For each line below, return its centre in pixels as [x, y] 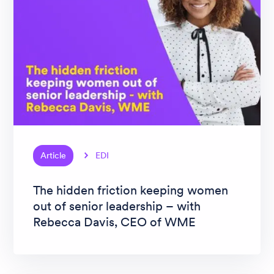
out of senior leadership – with [117, 206]
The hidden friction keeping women [131, 190]
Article [53, 155]
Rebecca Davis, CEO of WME [114, 222]
